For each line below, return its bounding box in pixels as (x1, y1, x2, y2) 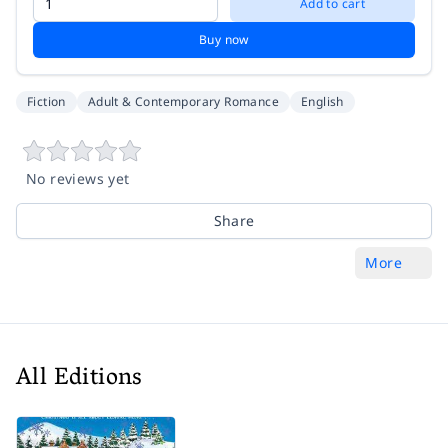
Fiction (27, 92, 66, 110)
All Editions (16, 356, 143, 402)
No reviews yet (26, 168, 130, 188)
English (301, 92, 344, 110)
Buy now (199, 30, 249, 48)
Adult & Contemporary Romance (87, 92, 280, 110)
